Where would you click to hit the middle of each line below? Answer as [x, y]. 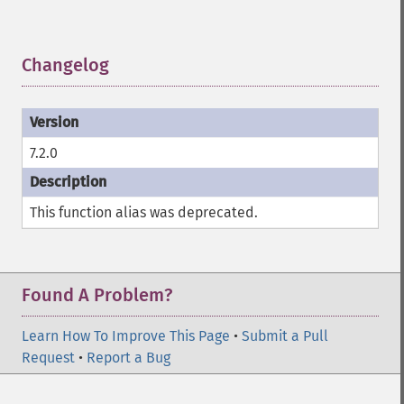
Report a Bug [129, 358]
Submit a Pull [285, 336]
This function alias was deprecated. [144, 212]
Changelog [65, 65]
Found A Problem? [97, 295]
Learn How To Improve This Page [126, 336]
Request [48, 358]
